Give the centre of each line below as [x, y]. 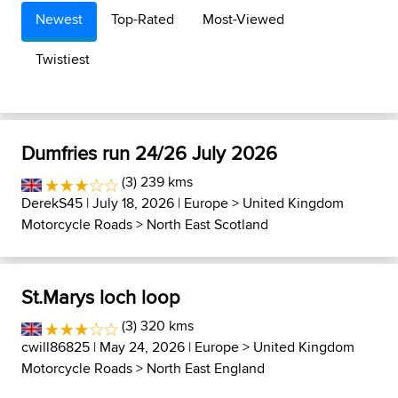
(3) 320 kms [156, 326]
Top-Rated [143, 19]
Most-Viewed [243, 19]
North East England [206, 368]
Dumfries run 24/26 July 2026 [149, 153]
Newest [59, 19]
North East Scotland [207, 224]
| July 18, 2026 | [133, 203]
